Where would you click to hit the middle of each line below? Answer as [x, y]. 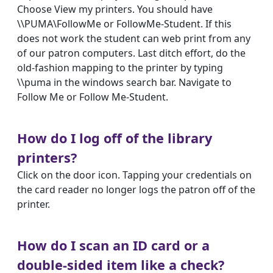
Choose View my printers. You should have [115, 9]
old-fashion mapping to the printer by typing [120, 68]
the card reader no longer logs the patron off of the [136, 190]
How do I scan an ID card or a [113, 245]
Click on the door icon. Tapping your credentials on [134, 175]
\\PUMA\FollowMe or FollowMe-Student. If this [124, 24]
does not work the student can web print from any [134, 38]
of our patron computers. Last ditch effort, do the [131, 53]
